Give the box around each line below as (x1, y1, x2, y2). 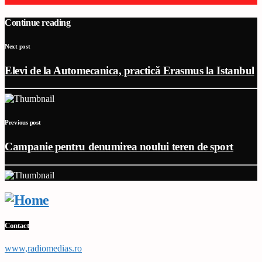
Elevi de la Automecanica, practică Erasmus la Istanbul (5, 64, 254, 77)
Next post (5, 42, 30, 50)
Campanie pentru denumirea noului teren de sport (5, 140, 234, 153)
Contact (5, 221, 29, 230)
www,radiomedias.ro (5, 243, 82, 254)
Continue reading (5, 17, 71, 27)
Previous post (5, 119, 41, 126)
